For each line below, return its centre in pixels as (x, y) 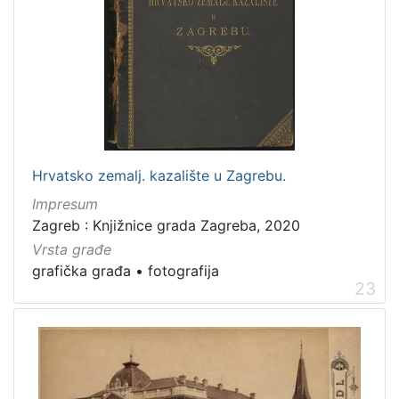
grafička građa (81, 271)
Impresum (65, 204)
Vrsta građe (72, 250)
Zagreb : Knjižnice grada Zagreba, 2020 (166, 226)
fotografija (183, 271)
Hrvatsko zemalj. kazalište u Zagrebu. (159, 176)
